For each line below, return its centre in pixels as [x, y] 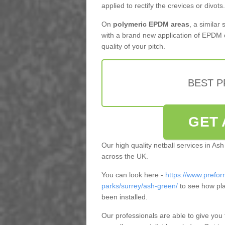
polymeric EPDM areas [150, 24]
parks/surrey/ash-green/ [139, 186]
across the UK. [125, 156]
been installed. [124, 197]
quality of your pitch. [133, 46]
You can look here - [133, 175]
